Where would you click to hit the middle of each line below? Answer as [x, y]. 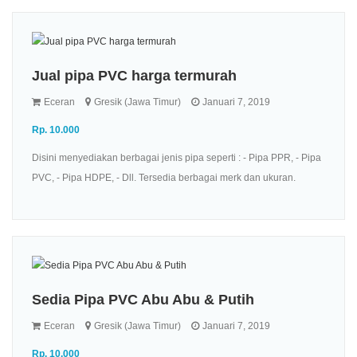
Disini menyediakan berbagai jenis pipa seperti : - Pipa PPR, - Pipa [177, 157]
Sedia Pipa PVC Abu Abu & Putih [143, 299]
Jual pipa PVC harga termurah [134, 75]
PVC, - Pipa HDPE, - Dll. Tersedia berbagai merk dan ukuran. [164, 177]
